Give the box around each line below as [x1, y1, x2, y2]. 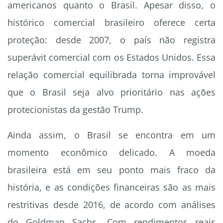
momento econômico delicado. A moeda [7, 146, 216, 159]
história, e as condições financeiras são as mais [7, 181, 216, 194]
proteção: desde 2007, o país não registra [7, 34, 216, 46]
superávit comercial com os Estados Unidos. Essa [7, 51, 216, 64]
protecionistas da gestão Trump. [7, 104, 143, 116]
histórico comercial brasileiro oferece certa [7, 16, 216, 29]
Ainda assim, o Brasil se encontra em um [7, 129, 216, 141]
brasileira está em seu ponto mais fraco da [7, 164, 216, 176]
